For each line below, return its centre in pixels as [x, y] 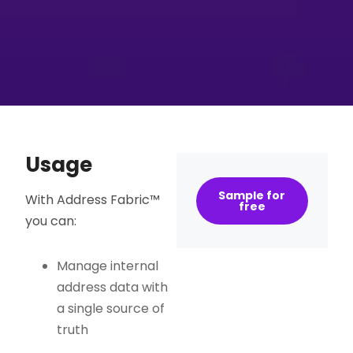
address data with [113, 287]
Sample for [252, 195]
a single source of [111, 308]
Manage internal [108, 266]
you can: [51, 221]
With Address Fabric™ [93, 199]
